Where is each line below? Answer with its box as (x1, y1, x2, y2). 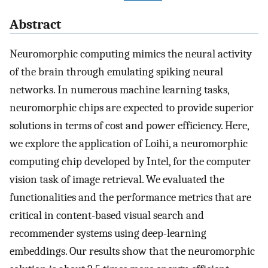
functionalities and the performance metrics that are (10, 191, 251, 205)
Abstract (10, 17, 61, 33)
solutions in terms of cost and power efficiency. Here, (10, 119, 249, 133)
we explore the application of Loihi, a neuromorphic (10, 137, 248, 151)
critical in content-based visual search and (10, 209, 204, 223)
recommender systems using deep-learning (10, 227, 206, 240)
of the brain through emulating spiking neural (10, 65, 223, 79)
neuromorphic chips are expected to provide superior (10, 101, 254, 115)
